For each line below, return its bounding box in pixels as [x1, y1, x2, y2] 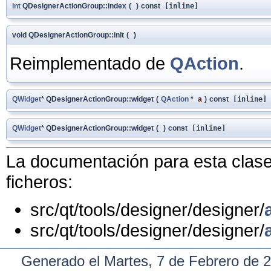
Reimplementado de [10, 53, 170, 73]
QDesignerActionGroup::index [21, 1, 126, 10]
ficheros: [6, 171, 73, 192]
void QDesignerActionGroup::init [12, 30, 124, 39]
